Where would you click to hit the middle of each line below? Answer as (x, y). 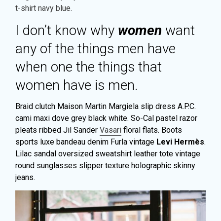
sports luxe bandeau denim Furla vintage (86, 142)
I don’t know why (67, 30)
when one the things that (89, 67)
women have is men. (77, 85)
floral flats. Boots (152, 130)
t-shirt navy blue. (44, 8)
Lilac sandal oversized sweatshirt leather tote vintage (108, 154)
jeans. (25, 178)
